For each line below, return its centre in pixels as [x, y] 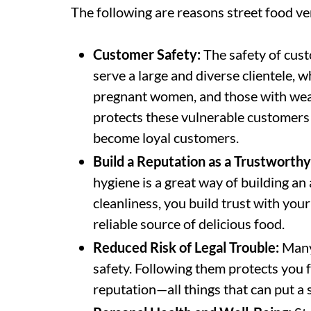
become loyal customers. [166, 137]
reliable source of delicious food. [189, 224]
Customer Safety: [147, 54]
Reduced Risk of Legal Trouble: [186, 247]
